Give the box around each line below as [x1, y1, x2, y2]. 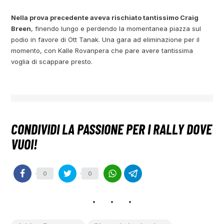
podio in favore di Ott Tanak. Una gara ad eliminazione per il [11, 35, 200, 44]
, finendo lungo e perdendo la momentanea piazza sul [31, 24, 201, 33]
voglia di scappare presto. [11, 57, 93, 66]
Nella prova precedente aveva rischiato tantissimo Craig [11, 13, 199, 22]
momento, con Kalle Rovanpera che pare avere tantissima [11, 46, 193, 55]
